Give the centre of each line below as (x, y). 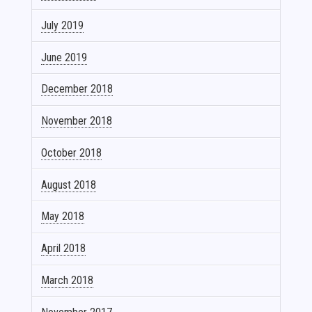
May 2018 (63, 217)
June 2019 (64, 57)
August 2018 (69, 185)
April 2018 (64, 249)
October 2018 (72, 153)
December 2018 (77, 89)
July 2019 (63, 25)
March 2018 (68, 281)
